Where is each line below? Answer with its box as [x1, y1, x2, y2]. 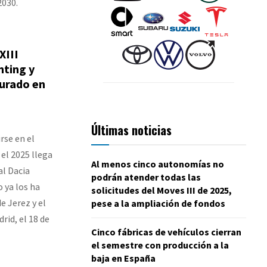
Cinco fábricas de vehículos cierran [91, 225, 241, 238]
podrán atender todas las [91, 170, 201, 183]
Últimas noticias [91, 120, 172, 139]
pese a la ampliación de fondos [91, 197, 225, 209]
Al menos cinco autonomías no [91, 157, 224, 170]
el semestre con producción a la [91, 238, 229, 251]
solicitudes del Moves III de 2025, [91, 184, 232, 196]
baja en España [91, 252, 156, 264]
